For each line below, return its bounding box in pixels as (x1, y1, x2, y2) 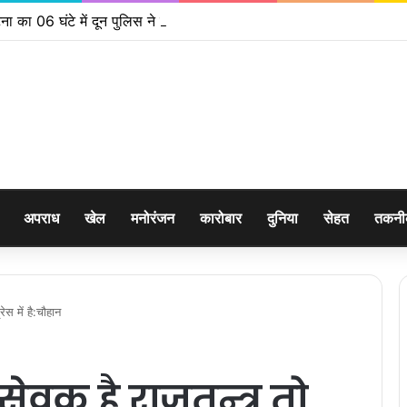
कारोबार (200, 209, 242, 227)
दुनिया (267, 209, 298, 227)
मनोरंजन (131, 209, 174, 227)
